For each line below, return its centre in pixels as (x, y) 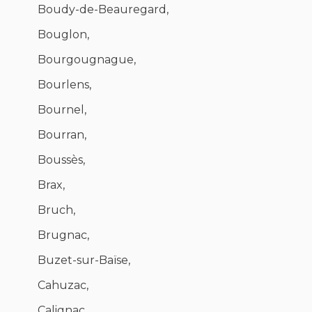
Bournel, (62, 110)
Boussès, (61, 160)
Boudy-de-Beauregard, (103, 10)
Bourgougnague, (87, 60)
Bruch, (56, 210)
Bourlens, (64, 85)
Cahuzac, (63, 286)
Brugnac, (63, 235)
